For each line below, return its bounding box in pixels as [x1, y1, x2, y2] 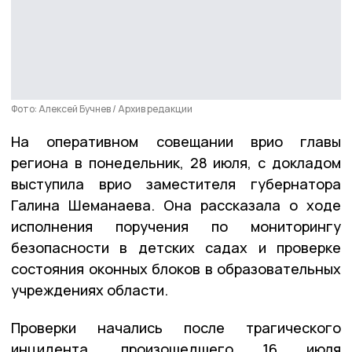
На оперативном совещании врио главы [11, 131, 341, 151]
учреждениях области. [11, 280, 168, 299]
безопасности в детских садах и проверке [11, 237, 341, 257]
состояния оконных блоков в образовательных [11, 258, 341, 278]
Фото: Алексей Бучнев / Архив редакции [11, 101, 192, 115]
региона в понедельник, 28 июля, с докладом [11, 152, 341, 172]
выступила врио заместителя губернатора [11, 174, 341, 193]
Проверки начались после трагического [11, 317, 341, 337]
